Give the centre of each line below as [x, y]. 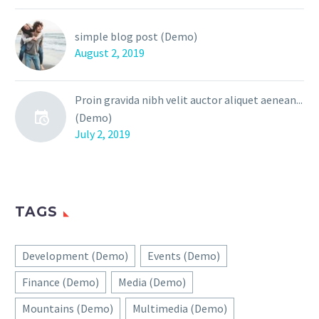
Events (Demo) [184, 256]
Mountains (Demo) [68, 309]
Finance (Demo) [61, 282]
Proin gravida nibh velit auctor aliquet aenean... [189, 100]
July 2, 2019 [103, 134]
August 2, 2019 [110, 53]
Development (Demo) [75, 256]
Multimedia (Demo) [180, 309]
